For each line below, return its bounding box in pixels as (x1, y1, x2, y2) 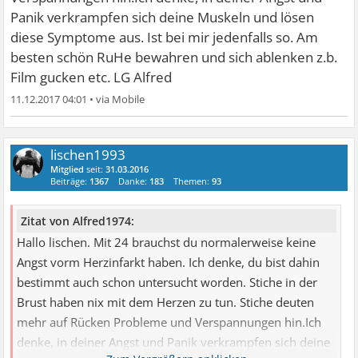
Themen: (173, 175, 213, 188)
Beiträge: (50, 175, 90, 188)
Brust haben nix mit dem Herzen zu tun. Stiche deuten (17, 294, 315, 312)
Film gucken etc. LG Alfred (10, 68, 173, 87)
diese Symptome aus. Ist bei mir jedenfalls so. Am (10, 28, 319, 47)
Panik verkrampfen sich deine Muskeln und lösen (10, 8, 315, 27)
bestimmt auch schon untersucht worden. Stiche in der (17, 274, 318, 292)
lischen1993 (50, 145, 126, 165)
